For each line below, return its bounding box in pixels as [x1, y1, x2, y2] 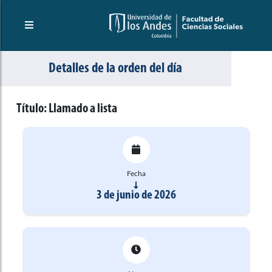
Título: [16, 102, 49, 115]
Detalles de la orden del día [49, 61, 183, 76]
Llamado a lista [49, 102, 117, 115]
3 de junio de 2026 [96, 188, 176, 202]
